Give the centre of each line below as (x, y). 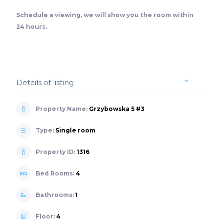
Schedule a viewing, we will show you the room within (105, 15)
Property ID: (56, 152)
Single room (75, 130)
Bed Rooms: (55, 173)
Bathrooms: (55, 195)
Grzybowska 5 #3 (117, 109)
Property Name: (62, 109)
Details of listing (45, 82)
